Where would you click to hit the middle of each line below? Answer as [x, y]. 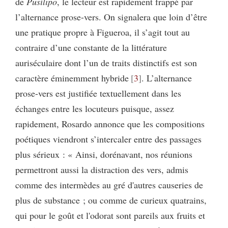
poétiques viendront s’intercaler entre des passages [108, 139]
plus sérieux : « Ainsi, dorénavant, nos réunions [104, 154]
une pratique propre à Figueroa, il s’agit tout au [103, 32]
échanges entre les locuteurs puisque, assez [95, 108]
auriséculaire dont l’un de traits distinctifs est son [106, 62]
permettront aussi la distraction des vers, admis [102, 169]
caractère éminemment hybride [72, 78]
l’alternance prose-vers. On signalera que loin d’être [111, 17]
